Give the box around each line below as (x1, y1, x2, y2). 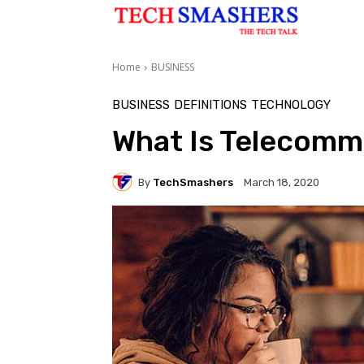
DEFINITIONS (174, 97, 247, 113)
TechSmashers (153, 175, 233, 188)
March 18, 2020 (244, 176, 319, 189)
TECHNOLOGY (251, 97, 331, 113)
